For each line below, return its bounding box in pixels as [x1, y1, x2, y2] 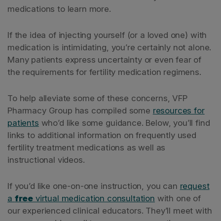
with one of [154, 193, 201, 203]
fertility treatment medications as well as [7, 143, 166, 152]
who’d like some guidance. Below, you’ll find [38, 118, 210, 128]
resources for [152, 106, 205, 115]
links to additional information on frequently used [7, 130, 196, 140]
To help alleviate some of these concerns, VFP [7, 93, 187, 103]
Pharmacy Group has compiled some [7, 106, 153, 115]
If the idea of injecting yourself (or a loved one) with [7, 30, 207, 40]
